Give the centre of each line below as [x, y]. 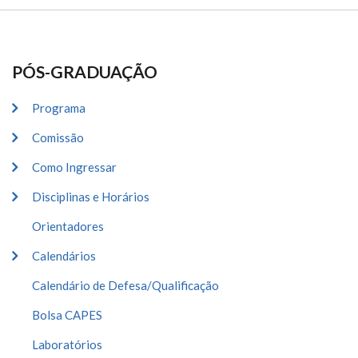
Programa [59, 108]
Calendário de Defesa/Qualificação [125, 285]
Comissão [58, 137]
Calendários [64, 256]
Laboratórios [67, 344]
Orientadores [68, 226]
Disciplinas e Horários [91, 197]
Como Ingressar [74, 167]
